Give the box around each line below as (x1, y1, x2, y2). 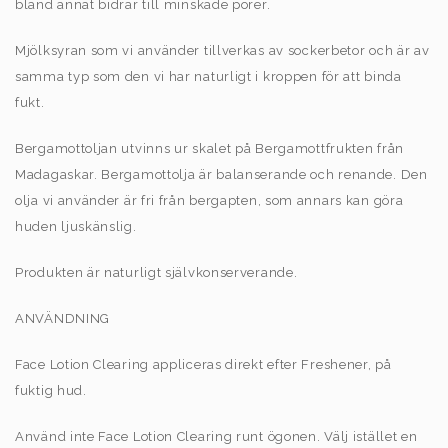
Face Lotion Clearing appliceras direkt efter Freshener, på (15, 356, 392, 372)
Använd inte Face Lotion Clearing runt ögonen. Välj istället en (15, 428, 418, 444)
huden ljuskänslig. (15, 218, 137, 234)
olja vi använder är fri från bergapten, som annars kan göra (15, 192, 404, 208)
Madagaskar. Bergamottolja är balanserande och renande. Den (15, 166, 428, 182)
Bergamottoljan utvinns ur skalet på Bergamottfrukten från (15, 140, 404, 156)
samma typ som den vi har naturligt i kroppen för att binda (15, 68, 402, 84)
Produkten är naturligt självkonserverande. (15, 264, 298, 280)
